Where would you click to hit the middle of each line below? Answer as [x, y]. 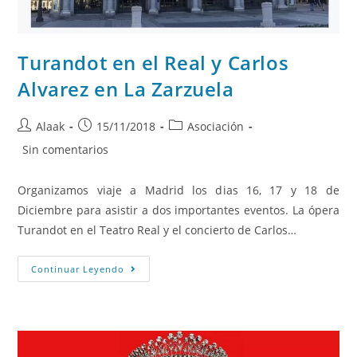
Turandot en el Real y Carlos [153, 63]
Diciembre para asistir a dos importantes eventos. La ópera [178, 210]
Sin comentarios [66, 150]
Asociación [216, 127]
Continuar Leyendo [78, 269]
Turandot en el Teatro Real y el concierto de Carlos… [157, 230]
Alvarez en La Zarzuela [126, 89]
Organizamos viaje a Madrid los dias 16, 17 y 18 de [178, 190]
